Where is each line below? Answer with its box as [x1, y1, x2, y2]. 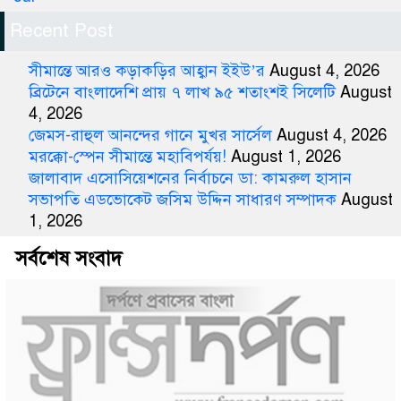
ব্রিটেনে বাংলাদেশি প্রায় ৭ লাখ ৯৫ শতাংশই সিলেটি [29, 82, 336, 103]
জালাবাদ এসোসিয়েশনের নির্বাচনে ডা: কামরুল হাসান [29, 168, 352, 189]
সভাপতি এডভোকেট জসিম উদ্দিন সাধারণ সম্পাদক [29, 190, 337, 210]
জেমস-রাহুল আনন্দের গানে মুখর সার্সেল [29, 125, 272, 146]
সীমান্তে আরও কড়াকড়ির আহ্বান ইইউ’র [29, 61, 265, 81]
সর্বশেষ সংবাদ [15, 246, 122, 271]
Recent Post [10, 20, 114, 43]
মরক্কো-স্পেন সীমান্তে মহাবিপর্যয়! [29, 147, 226, 167]
